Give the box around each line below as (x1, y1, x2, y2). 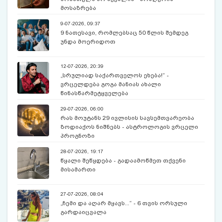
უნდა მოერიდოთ (60, 38, 115, 46)
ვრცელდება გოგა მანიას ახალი (60, 81, 161, 88)
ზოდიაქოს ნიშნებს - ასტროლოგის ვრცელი (60, 123, 198, 131)
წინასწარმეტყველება (60, 90, 128, 97)
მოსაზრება (60, 4, 96, 12)
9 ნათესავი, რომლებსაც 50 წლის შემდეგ (60, 29, 188, 37)
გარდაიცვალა (60, 209, 107, 216)
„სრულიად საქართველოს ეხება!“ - (60, 72, 169, 79)
